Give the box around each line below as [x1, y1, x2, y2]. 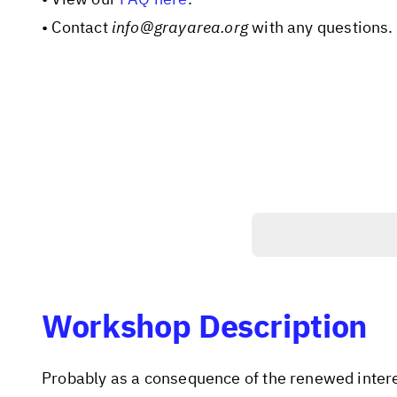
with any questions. [247, 17, 393, 38]
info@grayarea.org [111, 17, 248, 38]
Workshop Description [42, 305, 367, 347]
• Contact [42, 17, 112, 38]
